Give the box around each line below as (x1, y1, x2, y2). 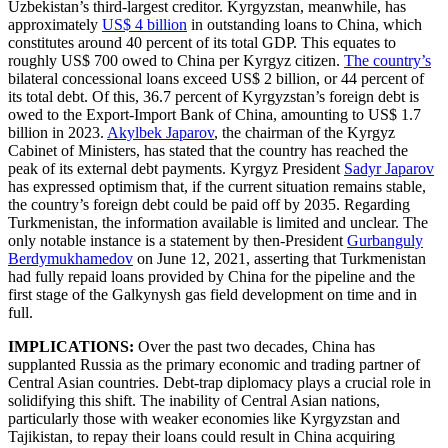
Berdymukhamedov (8, 249, 133, 267)
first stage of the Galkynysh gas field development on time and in (8, 285, 417, 303)
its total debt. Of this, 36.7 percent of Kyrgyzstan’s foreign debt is (8, 87, 419, 105)
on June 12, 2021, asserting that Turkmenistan (133, 249, 426, 267)
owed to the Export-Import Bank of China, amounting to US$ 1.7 (8, 105, 421, 123)
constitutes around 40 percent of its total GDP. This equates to (8, 33, 396, 51)
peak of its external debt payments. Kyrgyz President (8, 159, 344, 177)
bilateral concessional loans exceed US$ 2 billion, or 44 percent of (8, 69, 424, 87)
